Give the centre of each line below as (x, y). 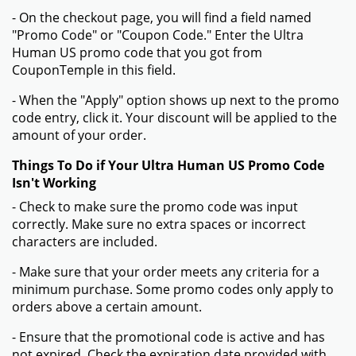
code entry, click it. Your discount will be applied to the (174, 118)
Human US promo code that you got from (137, 52)
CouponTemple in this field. (94, 70)
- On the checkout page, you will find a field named (162, 17)
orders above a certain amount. (107, 307)
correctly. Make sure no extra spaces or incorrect (159, 224)
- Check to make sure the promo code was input (155, 207)
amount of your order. (79, 135)
